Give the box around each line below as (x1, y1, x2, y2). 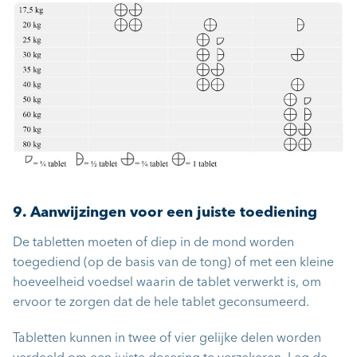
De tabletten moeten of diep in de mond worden (13, 236, 294, 249)
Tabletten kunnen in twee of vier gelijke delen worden (13, 331, 321, 345)
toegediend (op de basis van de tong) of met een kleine (13, 256, 334, 269)
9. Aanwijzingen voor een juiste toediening (13, 205, 317, 220)
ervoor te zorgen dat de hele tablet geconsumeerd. (13, 296, 309, 309)
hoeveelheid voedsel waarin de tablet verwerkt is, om (13, 276, 321, 289)
